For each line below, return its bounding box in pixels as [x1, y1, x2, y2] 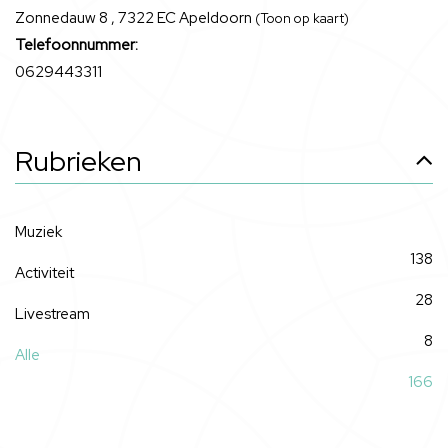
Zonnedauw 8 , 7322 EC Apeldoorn [15, 8, 255, 28]
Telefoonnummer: [15, 35, 138, 55]
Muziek [15, 222, 62, 242]
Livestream [15, 304, 90, 324]
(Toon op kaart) [255, 10, 349, 27]
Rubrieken [15, 142, 142, 180]
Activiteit [15, 263, 74, 283]
